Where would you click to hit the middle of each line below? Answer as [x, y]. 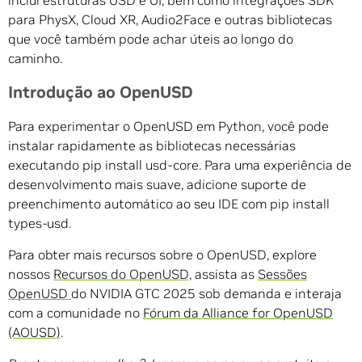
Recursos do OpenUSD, [122, 274]
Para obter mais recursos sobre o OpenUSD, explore [162, 255]
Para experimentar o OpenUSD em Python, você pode [168, 126]
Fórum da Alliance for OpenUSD [238, 313]
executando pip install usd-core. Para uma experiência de [180, 165]
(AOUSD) [34, 333]
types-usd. [40, 223]
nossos [31, 274]
